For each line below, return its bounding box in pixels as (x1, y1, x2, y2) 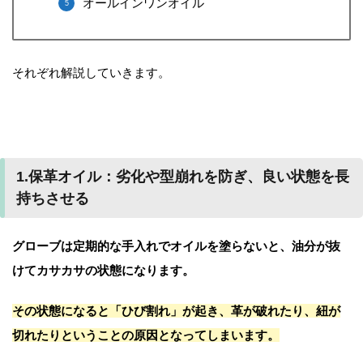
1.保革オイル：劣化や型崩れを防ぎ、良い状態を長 (16, 168, 349, 185)
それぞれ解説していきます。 (12, 65, 170, 79)
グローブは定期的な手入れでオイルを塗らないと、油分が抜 (12, 238, 340, 253)
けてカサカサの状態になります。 (12, 263, 194, 277)
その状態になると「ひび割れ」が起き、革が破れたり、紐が (12, 303, 340, 318)
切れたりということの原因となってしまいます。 (12, 327, 280, 342)
